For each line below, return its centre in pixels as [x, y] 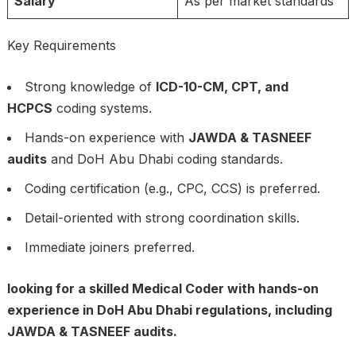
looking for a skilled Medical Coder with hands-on [163, 289]
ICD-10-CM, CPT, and [222, 87]
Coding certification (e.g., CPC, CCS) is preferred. [172, 189]
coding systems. [102, 108]
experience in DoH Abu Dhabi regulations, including [169, 310]
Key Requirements [61, 46]
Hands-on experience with [106, 138]
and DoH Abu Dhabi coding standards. [164, 159]
